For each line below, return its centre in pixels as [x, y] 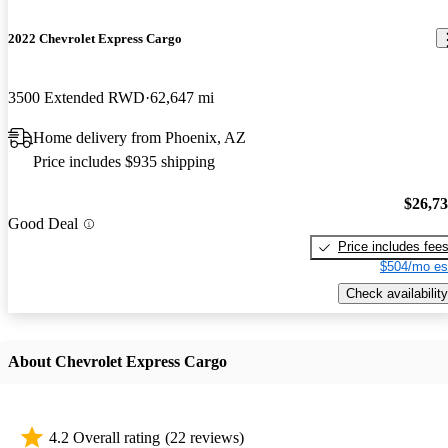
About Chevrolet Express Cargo [117, 361]
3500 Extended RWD [76, 97]
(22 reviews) [204, 437]
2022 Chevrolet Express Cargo [95, 38]
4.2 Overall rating [104, 437]
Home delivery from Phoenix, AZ [139, 137]
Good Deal [43, 224]
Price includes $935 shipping [124, 161]
